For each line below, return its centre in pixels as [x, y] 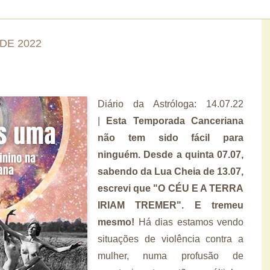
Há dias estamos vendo [189, 222]
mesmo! [116, 222]
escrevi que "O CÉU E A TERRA [171, 188]
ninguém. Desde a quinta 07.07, [171, 154]
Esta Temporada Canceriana [175, 121]
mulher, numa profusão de [171, 256]
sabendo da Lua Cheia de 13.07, [171, 171]
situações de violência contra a [171, 239]
